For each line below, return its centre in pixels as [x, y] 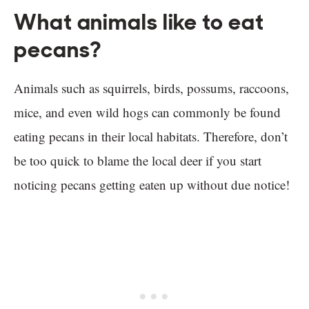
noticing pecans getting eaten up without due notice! [152, 185]
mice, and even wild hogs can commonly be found [147, 112]
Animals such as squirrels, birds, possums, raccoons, [151, 88]
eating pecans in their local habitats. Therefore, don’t [151, 137]
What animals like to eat [139, 22]
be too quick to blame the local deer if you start [138, 161]
